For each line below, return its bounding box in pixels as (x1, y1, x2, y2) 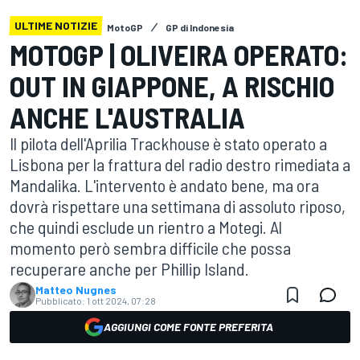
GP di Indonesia (166, 22, 234, 33)
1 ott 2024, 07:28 (87, 295, 156, 306)
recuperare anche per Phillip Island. (10, 258, 249, 279)
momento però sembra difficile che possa (10, 237, 291, 258)
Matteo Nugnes (35, 283, 117, 297)
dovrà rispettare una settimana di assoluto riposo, (10, 195, 346, 216)
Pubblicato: (35, 295, 85, 306)
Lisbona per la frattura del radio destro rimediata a (10, 153, 350, 174)
